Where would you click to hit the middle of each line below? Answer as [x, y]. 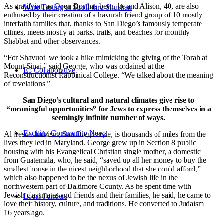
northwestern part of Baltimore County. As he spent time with [98, 186]
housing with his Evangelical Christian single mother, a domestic [102, 152]
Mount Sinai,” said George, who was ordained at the [84, 66]
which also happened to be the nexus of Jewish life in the [91, 178]
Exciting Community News [65, 133]
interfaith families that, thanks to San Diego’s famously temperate [103, 24]
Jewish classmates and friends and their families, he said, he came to [107, 195]
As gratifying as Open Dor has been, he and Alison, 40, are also [101, 6]
